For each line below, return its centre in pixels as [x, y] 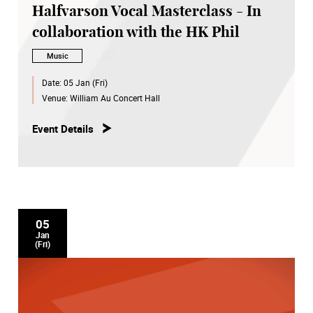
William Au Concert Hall [115, 97]
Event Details [63, 128]
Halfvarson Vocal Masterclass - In [147, 12]
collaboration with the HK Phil [136, 33]
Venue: [56, 97]
